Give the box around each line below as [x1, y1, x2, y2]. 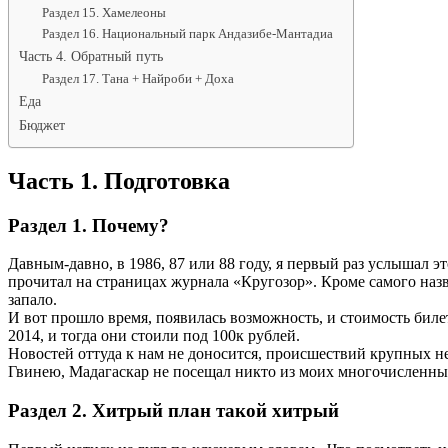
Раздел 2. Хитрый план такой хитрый [8, 399, 339, 421]
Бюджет [19, 116, 65, 133]
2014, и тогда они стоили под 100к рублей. [8, 327, 300, 345]
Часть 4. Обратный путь [19, 47, 163, 64]
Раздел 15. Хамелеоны [41, 4, 166, 20]
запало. [8, 291, 57, 309]
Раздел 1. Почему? [8, 214, 169, 236]
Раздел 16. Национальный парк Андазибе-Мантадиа [41, 25, 333, 41]
